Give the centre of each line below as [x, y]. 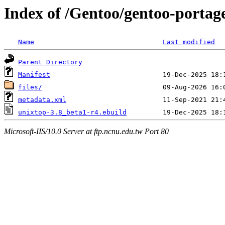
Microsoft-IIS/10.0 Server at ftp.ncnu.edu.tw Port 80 [86, 131]
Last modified [189, 42]
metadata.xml [42, 100]
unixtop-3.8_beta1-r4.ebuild [72, 113]
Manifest [34, 75]
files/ [30, 87]
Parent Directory [50, 62]
